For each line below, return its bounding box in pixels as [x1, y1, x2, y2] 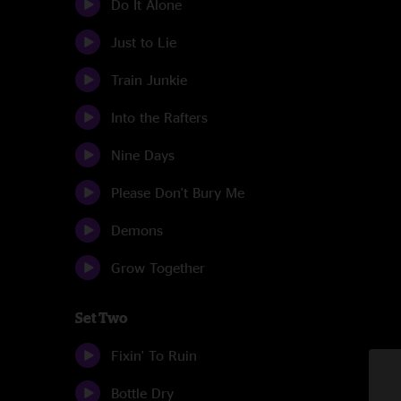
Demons [111, 222, 163, 238]
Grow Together [111, 260, 205, 276]
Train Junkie [111, 72, 187, 88]
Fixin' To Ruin [111, 347, 197, 363]
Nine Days [111, 147, 175, 163]
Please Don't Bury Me [111, 184, 244, 200]
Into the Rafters [111, 109, 208, 125]
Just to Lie [111, 34, 176, 50]
